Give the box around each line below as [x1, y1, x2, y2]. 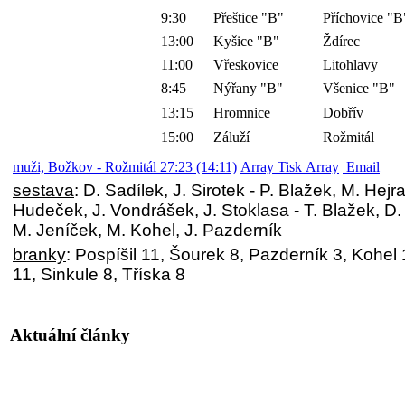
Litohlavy [322, 57, 378, 73]
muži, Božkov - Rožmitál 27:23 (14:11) [13, 159, 237, 175]
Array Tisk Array [240, 159, 339, 175]
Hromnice [212, 105, 270, 121]
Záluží [212, 129, 250, 146]
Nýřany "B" [212, 80, 283, 97]
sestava [13, 181, 74, 201]
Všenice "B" [322, 80, 395, 97]
